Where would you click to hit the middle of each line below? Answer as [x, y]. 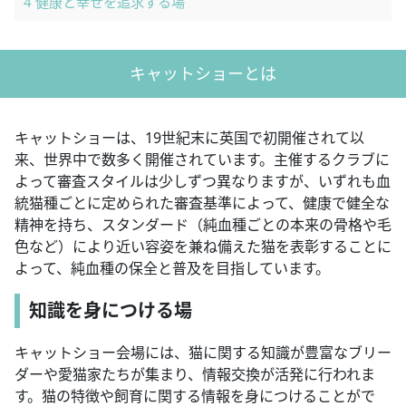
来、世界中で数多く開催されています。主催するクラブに [202, 160]
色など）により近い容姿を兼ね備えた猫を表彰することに [203, 247]
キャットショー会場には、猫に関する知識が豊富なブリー [203, 353]
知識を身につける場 [111, 311]
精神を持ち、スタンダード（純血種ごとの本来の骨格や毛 [203, 225]
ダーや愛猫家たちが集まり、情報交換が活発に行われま [195, 375]
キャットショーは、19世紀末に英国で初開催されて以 [189, 138]
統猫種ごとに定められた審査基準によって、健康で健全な [202, 203]
